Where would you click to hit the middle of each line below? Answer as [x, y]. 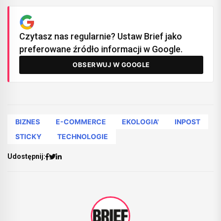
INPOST [187, 121]
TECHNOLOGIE [83, 136]
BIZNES [28, 121]
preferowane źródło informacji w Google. [101, 49]
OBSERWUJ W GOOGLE [111, 64]
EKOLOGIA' [140, 121]
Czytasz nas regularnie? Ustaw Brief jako [101, 36]
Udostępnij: [26, 157]
